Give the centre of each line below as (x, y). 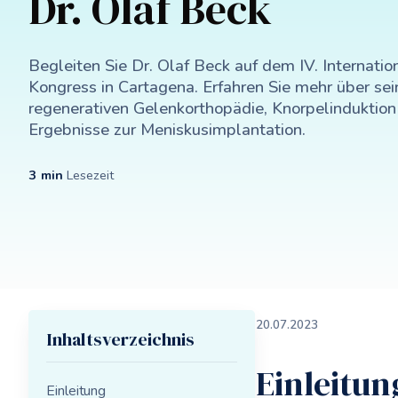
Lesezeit (88, 175)
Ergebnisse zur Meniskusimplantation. (167, 129)
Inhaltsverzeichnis (120, 340)
